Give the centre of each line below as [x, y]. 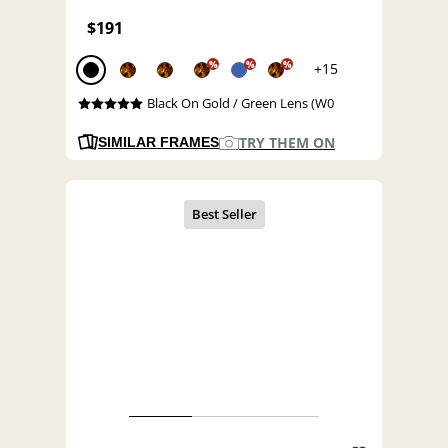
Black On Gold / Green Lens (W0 [240, 103]
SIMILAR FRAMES [158, 142]
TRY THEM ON [287, 143]
